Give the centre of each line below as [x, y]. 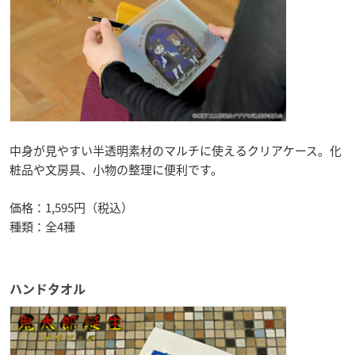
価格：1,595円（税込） [71, 208]
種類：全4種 [42, 227]
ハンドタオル [48, 290]
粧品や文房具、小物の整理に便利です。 [116, 170]
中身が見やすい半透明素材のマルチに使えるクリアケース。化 [176, 151]
